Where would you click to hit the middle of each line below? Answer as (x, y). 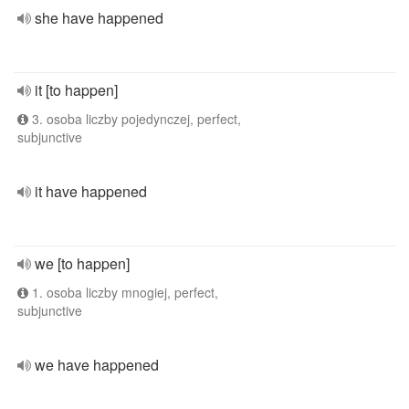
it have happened (91, 191)
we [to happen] (82, 263)
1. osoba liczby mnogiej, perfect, (123, 292)
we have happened (97, 365)
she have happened (99, 18)
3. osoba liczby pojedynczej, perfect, (135, 119)
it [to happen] (76, 90)
